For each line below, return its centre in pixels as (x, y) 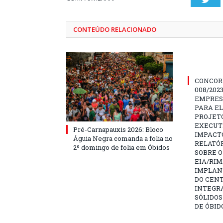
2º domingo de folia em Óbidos (121, 147)
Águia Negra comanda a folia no (123, 138)
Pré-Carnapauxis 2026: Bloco (118, 129)
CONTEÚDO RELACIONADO (115, 29)
